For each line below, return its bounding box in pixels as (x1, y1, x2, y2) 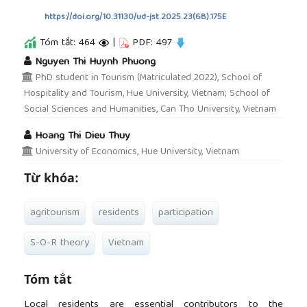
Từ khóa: (24, 169, 79, 186)
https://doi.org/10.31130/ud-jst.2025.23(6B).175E (45, 10, 227, 25)
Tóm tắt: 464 (36, 34, 99, 52)
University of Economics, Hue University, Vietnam (33, 143, 239, 161)
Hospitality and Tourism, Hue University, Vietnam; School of (24, 85, 270, 103)
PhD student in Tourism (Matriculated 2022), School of (33, 69, 262, 87)
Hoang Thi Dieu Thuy (35, 126, 130, 145)
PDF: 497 (129, 34, 175, 52)
